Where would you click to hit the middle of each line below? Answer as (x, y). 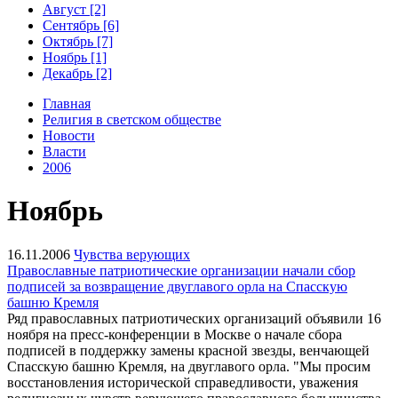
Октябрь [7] (78, 41)
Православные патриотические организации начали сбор (181, 270)
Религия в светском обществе (132, 119)
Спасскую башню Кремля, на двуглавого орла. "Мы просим (189, 366)
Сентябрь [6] (81, 25)
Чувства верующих (132, 254)
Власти (64, 151)
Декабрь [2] (77, 73)
